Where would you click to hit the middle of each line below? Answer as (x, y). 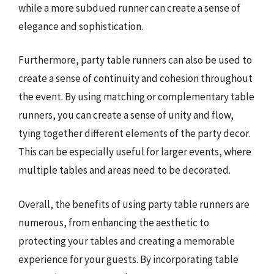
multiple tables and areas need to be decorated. (124, 170)
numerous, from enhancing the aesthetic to (114, 222)
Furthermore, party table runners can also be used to (135, 60)
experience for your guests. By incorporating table (128, 259)
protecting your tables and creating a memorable (127, 241)
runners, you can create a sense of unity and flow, (126, 115)
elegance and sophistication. (81, 26)
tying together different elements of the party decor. (134, 133)
